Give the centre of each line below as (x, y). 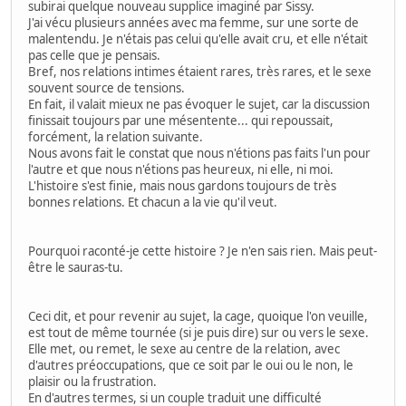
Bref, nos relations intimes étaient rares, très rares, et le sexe (200, 71)
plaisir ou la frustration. (92, 381)
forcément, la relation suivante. (116, 136)
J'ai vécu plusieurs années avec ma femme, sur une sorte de (193, 22)
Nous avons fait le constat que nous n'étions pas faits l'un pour (199, 153)
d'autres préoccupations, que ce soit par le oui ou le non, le (191, 365)
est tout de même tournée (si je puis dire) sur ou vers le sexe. (198, 332)
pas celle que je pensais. (94, 55)
